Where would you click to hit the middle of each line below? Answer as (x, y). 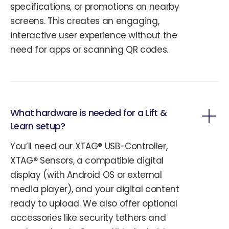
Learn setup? (38, 126)
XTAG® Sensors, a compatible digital (87, 161)
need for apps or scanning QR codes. (89, 50)
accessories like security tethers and (88, 218)
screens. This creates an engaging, (85, 21)
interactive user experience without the (94, 36)
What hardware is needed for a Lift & (89, 113)
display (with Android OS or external (86, 175)
